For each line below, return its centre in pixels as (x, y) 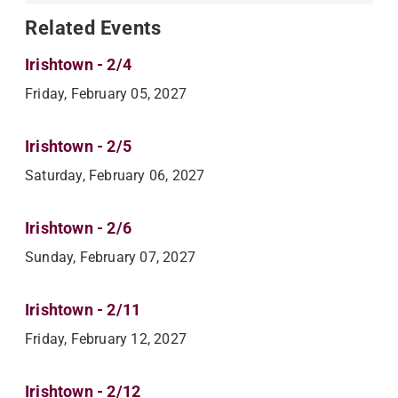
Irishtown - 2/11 (83, 309)
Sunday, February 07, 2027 (110, 257)
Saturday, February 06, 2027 (115, 175)
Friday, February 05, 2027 (106, 93)
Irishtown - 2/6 (78, 227)
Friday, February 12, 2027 (106, 338)
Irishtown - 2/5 (78, 146)
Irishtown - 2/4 (78, 64)
